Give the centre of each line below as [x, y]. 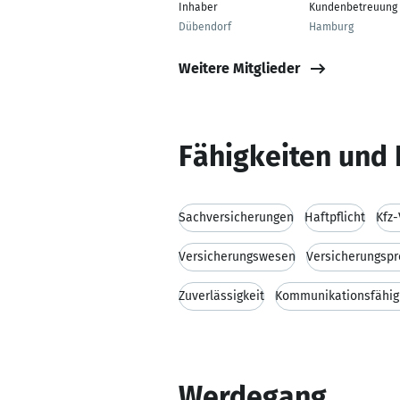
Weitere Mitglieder [239, 68]
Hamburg [331, 27]
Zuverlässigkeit [221, 296]
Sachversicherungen [236, 217]
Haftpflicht [335, 217]
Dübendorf [205, 27]
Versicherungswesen [237, 257]
